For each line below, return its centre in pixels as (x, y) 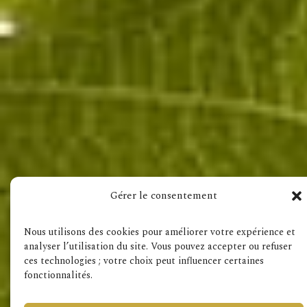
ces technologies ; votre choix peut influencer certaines (144, 261)
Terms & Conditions (125, 211)
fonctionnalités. (58, 275)
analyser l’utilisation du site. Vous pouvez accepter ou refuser (158, 246)
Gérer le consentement (164, 196)
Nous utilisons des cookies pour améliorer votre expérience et (160, 232)
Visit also (159, 109)
